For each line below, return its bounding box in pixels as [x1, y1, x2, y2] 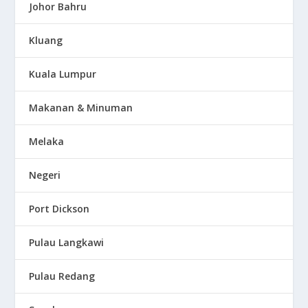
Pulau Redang [29, 269, 96, 283]
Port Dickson [29, 202, 90, 216]
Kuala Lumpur [29, 67, 97, 81]
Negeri [29, 168, 61, 182]
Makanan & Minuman [29, 101, 133, 115]
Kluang [29, 34, 63, 47]
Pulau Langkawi [29, 236, 104, 250]
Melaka [29, 135, 65, 148]
